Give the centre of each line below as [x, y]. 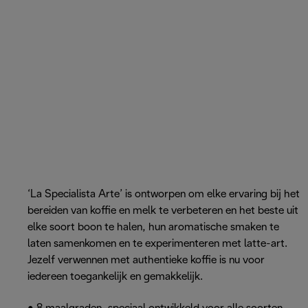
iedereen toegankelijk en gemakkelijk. [115, 277]
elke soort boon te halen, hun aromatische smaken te [153, 228]
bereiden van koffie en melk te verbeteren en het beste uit [163, 211]
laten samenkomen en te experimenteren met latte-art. [157, 244]
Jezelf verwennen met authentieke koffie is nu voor [146, 261]
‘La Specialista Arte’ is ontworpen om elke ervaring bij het [164, 195]
